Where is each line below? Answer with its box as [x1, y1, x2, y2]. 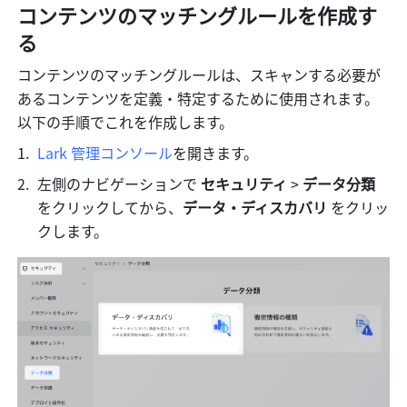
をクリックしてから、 [37, 196, 184, 219]
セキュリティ [201, 173, 288, 195]
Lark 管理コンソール [37, 142, 174, 164]
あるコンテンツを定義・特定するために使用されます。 [17, 87, 380, 110]
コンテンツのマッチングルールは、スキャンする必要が [17, 64, 382, 86]
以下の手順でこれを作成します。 [17, 111, 234, 134]
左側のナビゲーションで [37, 173, 202, 195]
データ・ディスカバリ [183, 196, 328, 219]
